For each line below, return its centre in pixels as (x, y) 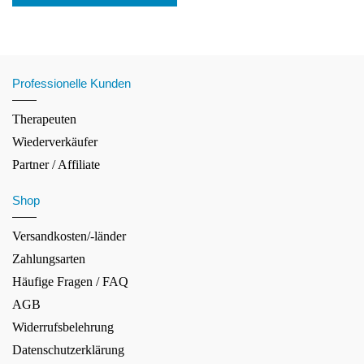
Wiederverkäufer (55, 141)
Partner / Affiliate (56, 164)
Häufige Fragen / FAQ (70, 281)
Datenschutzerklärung (68, 349)
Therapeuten (44, 119)
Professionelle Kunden (71, 83)
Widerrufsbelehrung (63, 327)
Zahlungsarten (49, 258)
